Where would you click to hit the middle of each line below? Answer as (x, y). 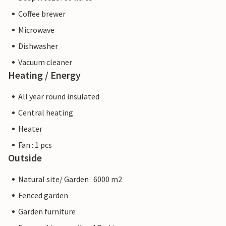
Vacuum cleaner (45, 62)
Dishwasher (38, 46)
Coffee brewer (42, 14)
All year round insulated (59, 96)
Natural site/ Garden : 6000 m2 (70, 179)
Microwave (36, 30)
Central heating (46, 112)
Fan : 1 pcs (35, 145)
